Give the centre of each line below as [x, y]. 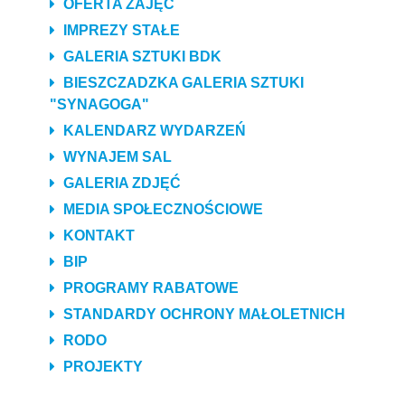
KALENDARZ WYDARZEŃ [153, 131]
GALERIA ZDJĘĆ [120, 183]
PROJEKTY [101, 367]
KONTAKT [97, 235]
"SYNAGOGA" [99, 104]
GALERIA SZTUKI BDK [141, 57]
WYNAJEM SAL [116, 157]
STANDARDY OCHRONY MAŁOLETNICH [202, 314]
